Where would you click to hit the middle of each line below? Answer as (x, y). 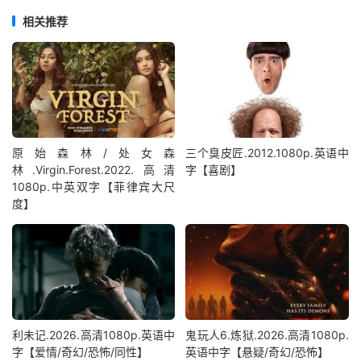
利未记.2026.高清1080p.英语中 (94, 335)
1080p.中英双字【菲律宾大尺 (94, 186)
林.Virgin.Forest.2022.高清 (94, 169)
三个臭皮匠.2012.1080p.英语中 (267, 152)
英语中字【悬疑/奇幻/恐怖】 (257, 352)
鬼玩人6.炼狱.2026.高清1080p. (267, 335)
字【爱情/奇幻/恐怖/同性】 (80, 352)
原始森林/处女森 (94, 152)
